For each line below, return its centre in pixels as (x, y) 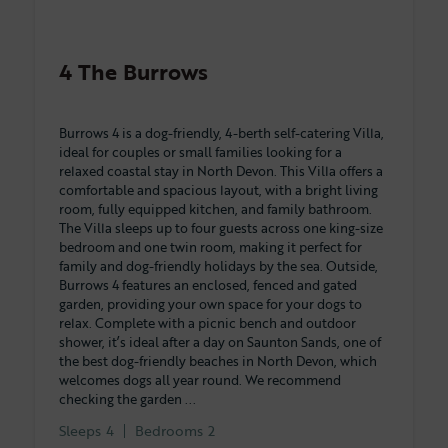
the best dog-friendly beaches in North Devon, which (218, 360)
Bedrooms (169, 430)
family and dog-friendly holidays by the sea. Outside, (218, 265)
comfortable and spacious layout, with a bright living (218, 189)
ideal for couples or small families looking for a (200, 151)
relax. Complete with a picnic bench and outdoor (207, 322)
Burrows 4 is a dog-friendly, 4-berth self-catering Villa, (221, 132)
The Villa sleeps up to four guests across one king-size (221, 227)
